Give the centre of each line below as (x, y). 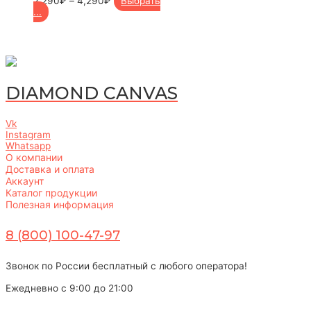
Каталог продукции (51, 193)
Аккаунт (25, 181)
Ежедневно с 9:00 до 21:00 (69, 288)
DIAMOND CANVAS (92, 93)
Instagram (28, 135)
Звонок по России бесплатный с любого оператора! (126, 266)
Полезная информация (60, 205)
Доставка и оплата (50, 169)
